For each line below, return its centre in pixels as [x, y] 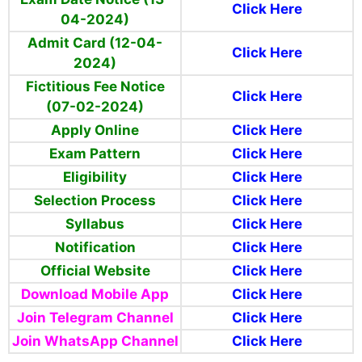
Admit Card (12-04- [95, 43]
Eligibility [95, 177]
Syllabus [95, 224]
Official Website [95, 271]
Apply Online [95, 130]
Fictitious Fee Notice [95, 87]
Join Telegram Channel [95, 318]
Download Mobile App [95, 295]
